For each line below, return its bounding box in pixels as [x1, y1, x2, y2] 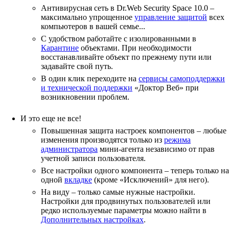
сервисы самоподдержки [139, 74, 225, 83]
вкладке [64, 175, 92, 184]
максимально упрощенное [41, 13, 134, 21]
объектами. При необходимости [79, 43, 192, 52]
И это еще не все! [20, 114, 81, 123]
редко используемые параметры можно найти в [41, 206, 207, 215]
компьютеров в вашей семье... [41, 22, 145, 31]
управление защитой [134, 13, 207, 21]
